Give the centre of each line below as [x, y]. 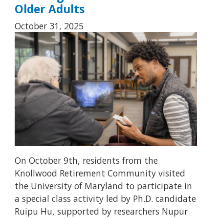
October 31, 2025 [49, 26]
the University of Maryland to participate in [103, 186]
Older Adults [50, 9]
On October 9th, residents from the [86, 161]
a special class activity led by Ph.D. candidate [105, 199]
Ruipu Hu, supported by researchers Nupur [101, 211]
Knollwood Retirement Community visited [100, 173]
